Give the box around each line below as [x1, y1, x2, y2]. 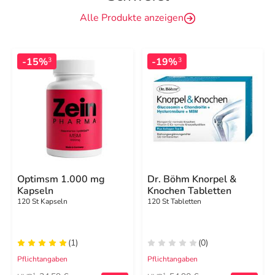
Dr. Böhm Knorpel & [147, 172, 236, 186]
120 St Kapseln [17, 196, 68, 206]
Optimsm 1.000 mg [17, 172, 105, 186]
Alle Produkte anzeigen [79, 11, 184, 25]
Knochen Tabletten [147, 184, 231, 198]
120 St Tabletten [147, 196, 201, 206]
